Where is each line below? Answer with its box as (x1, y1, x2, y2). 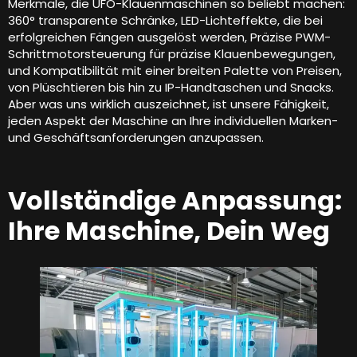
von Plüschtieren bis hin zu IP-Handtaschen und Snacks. (8, 78, 334, 96)
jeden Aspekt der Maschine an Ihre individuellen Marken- (8, 112, 338, 129)
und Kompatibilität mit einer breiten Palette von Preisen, (8, 61, 342, 79)
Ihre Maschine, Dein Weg (8, 212, 330, 249)
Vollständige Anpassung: (8, 182, 342, 218)
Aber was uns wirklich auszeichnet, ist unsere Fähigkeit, (8, 95, 329, 112)
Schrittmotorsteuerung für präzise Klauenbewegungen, (8, 45, 335, 62)
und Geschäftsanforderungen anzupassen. (8, 128, 264, 146)
